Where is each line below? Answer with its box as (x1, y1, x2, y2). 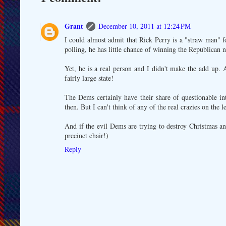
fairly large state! (65, 73, 114, 83)
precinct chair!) (65, 130, 108, 140)
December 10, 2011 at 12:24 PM (98, 21, 191, 31)
